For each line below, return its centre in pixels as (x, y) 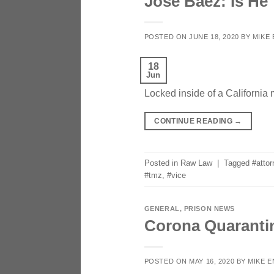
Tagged (238, 163)
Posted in (162, 163)
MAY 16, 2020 (212, 261)
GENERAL (162, 209)
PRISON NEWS (209, 209)
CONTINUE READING (194, 121)
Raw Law (196, 163)
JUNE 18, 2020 (214, 37)
